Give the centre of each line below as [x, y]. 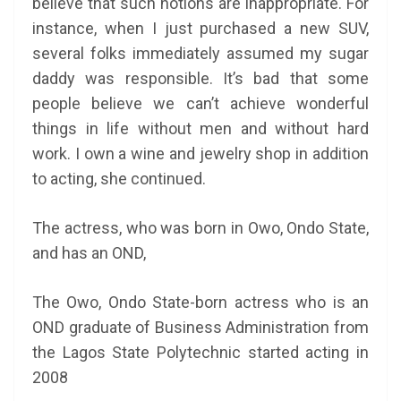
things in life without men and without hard [200, 128]
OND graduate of [92, 327]
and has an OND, [89, 253]
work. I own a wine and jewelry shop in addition [200, 154]
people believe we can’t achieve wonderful [200, 103]
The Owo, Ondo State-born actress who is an [200, 302]
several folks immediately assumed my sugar [200, 53]
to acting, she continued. [119, 179]
